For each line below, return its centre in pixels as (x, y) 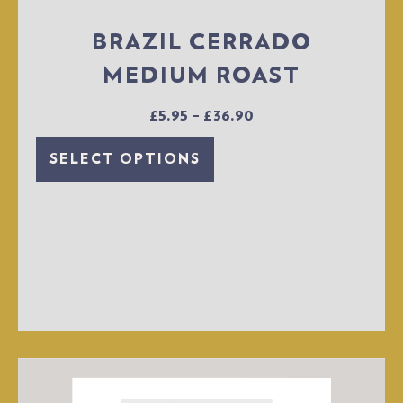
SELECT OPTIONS (125, 159)
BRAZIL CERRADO (201, 41)
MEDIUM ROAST (201, 74)
